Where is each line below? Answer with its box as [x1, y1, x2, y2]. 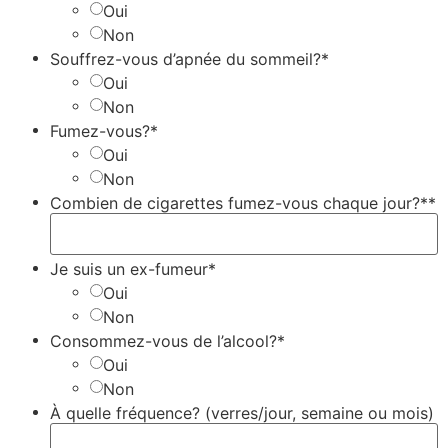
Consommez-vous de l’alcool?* [50, 330, 285, 351]
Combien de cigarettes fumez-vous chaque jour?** [50, 192, 436, 213]
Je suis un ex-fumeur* [50, 258, 216, 279]
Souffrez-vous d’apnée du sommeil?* [50, 48, 329, 69]
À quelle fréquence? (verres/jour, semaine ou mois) [50, 402, 434, 423]
